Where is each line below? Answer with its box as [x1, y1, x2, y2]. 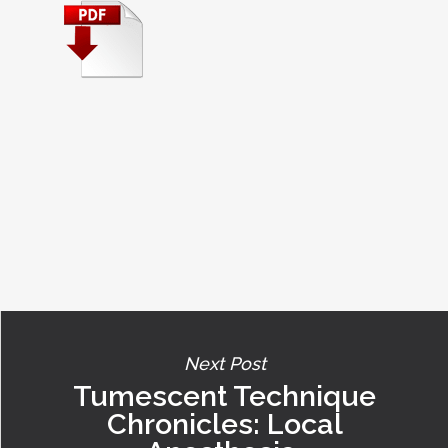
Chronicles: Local [106, 406, 343, 441]
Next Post [183, 352, 266, 374]
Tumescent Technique [73, 378, 376, 413]
